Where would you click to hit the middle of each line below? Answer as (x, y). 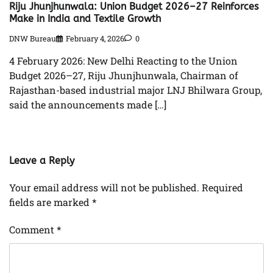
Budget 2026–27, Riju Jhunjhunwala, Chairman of (124, 76)
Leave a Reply (42, 161)
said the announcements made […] (88, 105)
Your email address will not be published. (104, 188)
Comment (33, 230)
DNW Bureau (33, 39)
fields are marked (51, 202)
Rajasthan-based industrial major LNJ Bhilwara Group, (136, 90)
